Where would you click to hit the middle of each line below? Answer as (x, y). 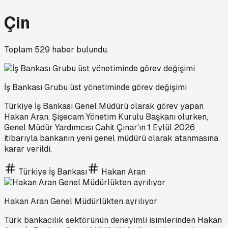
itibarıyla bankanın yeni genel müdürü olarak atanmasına (111, 138)
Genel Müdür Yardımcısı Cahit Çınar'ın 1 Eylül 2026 (99, 127)
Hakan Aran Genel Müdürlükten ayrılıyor (81, 201)
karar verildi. (28, 149)
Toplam (19, 49)
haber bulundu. (79, 49)
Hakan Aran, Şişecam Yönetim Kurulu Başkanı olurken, (106, 117)
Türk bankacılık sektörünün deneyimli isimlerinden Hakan (113, 220)
